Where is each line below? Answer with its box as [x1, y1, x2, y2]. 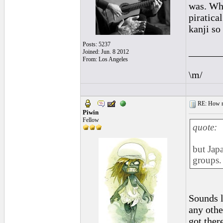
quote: [192, 122, 217, 132]
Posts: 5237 [82, 41, 111, 48]
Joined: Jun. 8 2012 [82, 48, 129, 55]
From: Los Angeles [82, 56, 128, 63]
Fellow [82, 116, 99, 123]
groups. [192, 155, 222, 165]
